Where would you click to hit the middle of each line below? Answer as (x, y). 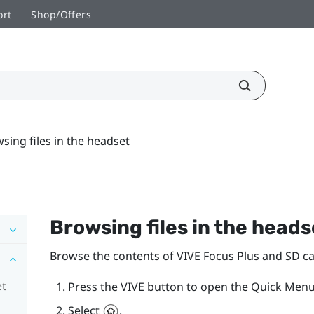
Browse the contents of (113, 255)
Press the (94, 286)
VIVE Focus (205, 255)
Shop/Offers (61, 14)
